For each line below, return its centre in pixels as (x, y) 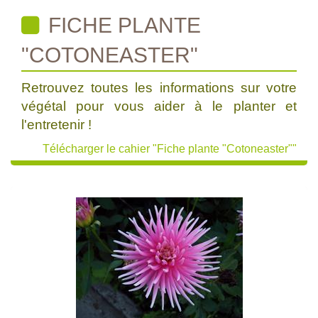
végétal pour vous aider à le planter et (159, 106)
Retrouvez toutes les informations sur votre (159, 88)
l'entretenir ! (56, 125)
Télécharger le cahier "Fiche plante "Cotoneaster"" (170, 149)
